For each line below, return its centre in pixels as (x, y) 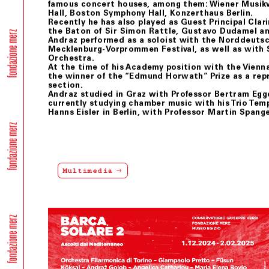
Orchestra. (71, 58)
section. (66, 85)
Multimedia (87, 171)
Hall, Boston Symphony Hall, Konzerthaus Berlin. (151, 13)
